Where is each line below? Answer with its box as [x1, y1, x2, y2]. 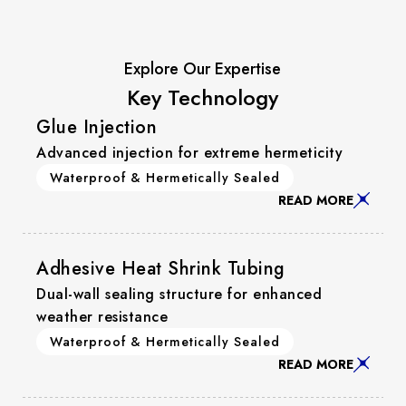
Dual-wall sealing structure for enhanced [36, 283, 322, 304]
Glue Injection [36, 113, 157, 140]
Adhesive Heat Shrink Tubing [36, 255, 285, 282]
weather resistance [36, 305, 168, 327]
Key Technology [127, 81, 279, 113]
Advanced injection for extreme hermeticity [36, 141, 343, 163]
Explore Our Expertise [124, 56, 282, 81]
